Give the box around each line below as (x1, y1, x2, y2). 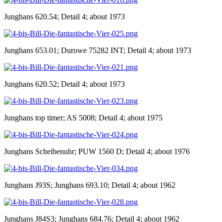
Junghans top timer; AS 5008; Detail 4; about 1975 (4, 113, 163, 122)
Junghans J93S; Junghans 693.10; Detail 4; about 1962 (4, 180, 175, 189)
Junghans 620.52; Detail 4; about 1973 (4, 79, 125, 88)
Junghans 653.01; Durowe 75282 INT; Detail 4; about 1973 (4, 46, 191, 55)
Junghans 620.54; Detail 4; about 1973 (4, 12, 125, 21)
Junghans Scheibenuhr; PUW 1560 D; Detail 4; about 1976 (4, 147, 190, 156)
